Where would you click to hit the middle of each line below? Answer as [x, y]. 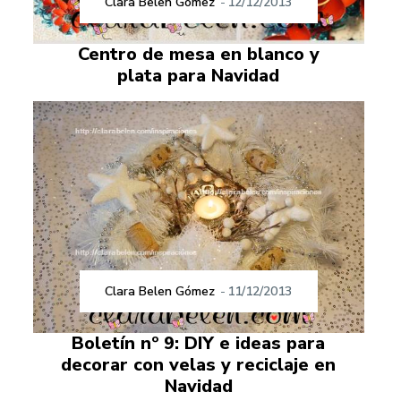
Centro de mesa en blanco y [198, 54]
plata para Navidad [199, 75]
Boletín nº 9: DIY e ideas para [199, 343]
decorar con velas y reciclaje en [199, 364]
